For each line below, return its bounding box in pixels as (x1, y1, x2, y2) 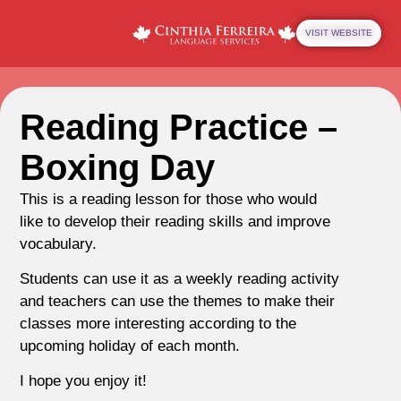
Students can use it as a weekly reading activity (20, 269, 340, 287)
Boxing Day (20, 147, 216, 187)
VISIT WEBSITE (304, 28, 372, 38)
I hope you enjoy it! (20, 372, 148, 390)
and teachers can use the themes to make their (20, 292, 336, 310)
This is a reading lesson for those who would (20, 190, 318, 208)
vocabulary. (20, 235, 98, 252)
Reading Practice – (20, 107, 338, 147)
